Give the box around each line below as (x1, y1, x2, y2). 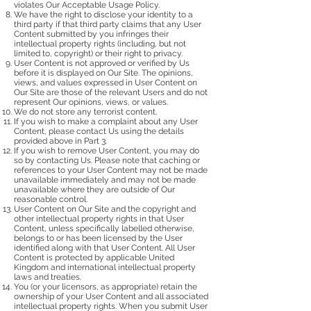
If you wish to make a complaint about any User (14, 116, 198, 126)
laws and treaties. (14, 271, 81, 282)
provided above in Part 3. (14, 135, 107, 146)
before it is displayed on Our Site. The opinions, (14, 67, 193, 78)
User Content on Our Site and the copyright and (14, 203, 196, 214)
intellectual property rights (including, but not (14, 38, 186, 49)
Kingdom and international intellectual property (14, 262, 196, 272)
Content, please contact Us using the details (14, 126, 184, 136)
